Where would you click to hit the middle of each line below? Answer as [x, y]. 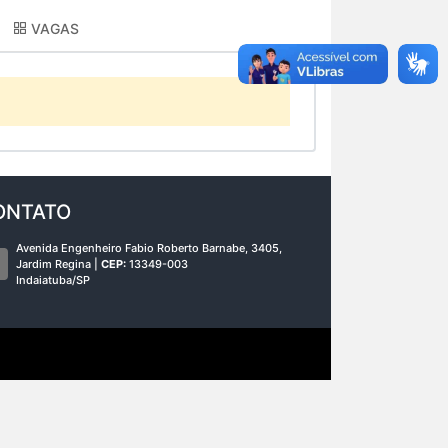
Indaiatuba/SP [53, 279]
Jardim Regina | [58, 263]
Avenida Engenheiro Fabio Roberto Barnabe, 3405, [149, 247]
